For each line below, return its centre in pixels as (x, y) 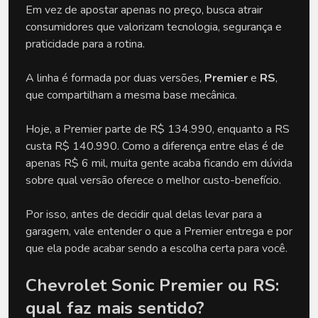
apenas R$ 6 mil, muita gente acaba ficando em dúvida (159, 163)
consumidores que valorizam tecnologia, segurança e (154, 27)
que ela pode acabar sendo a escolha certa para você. (157, 248)
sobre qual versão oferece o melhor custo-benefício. (153, 180)
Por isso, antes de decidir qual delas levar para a (144, 214)
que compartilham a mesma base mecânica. (131, 95)
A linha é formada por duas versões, (115, 78)
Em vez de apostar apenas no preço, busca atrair (144, 10)
